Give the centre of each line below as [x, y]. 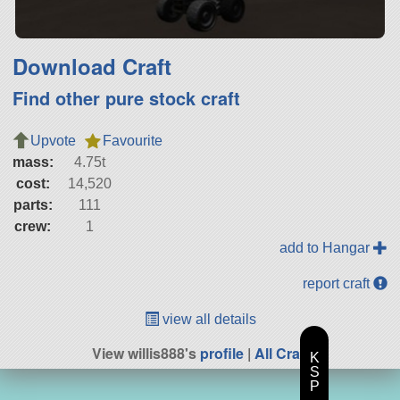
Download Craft [92, 67]
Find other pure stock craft [126, 98]
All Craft [281, 354]
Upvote [53, 141]
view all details [207, 320]
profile [221, 354]
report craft [338, 284]
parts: [33, 205]
